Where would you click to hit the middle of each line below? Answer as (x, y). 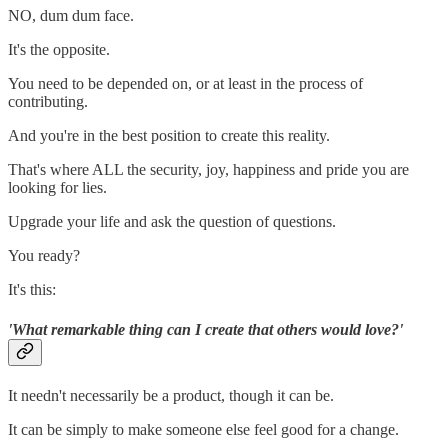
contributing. (48, 102)
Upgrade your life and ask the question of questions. (172, 222)
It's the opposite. (59, 50)
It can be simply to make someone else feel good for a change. (203, 429)
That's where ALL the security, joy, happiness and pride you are (208, 170)
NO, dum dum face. (71, 16)
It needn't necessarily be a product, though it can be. (171, 395)
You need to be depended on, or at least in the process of (185, 84)
